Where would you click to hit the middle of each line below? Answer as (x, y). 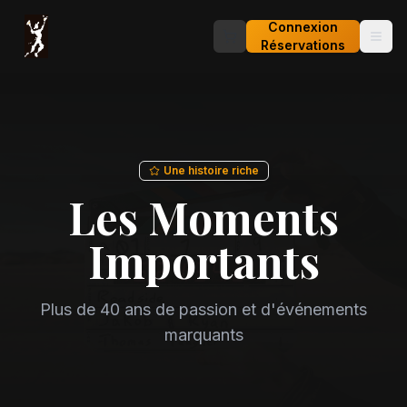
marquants (203, 335)
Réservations (303, 45)
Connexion (303, 27)
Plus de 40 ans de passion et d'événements (203, 309)
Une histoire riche (211, 170)
